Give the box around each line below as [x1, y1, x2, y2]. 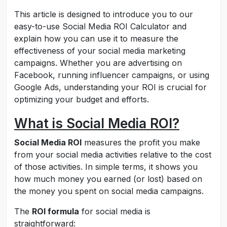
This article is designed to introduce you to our [14, 9, 193, 19]
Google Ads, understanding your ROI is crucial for [14, 82, 207, 92]
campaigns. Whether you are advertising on [14, 58, 182, 68]
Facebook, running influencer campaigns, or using [14, 70, 209, 80]
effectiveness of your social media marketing [14, 46, 185, 56]
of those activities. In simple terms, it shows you [14, 162, 198, 172]
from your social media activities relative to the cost [14, 149, 211, 160]
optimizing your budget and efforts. [14, 94, 149, 104]
